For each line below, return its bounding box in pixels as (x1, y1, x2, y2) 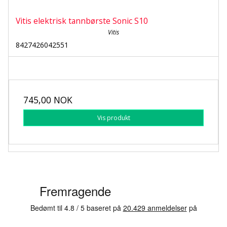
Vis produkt (97, 113, 130, 122)
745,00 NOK (23, 94, 72, 106)
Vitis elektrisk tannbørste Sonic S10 (16, 15, 148, 27)
